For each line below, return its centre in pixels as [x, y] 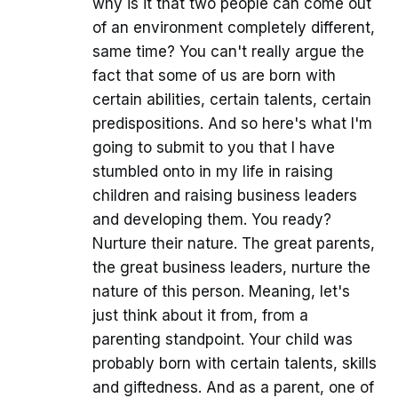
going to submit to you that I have [214, 148]
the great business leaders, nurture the [231, 268]
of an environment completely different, [234, 28]
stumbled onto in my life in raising [213, 172]
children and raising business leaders [225, 196]
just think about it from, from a [200, 316]
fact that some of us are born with [214, 76]
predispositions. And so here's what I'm [232, 124]
